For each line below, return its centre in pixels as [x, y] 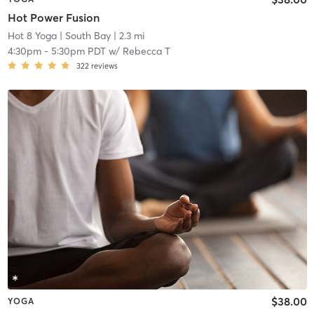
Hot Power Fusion [53, 17]
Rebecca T [146, 51]
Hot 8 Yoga [32, 35]
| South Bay [83, 35]
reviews [104, 66]
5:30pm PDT [78, 51]
